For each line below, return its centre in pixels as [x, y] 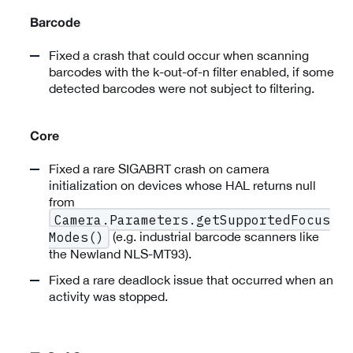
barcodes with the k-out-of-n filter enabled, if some [191, 72]
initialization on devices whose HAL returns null [182, 186]
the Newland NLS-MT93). [120, 254]
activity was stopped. [108, 297]
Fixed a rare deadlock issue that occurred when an [191, 280]
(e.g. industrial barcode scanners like [214, 236]
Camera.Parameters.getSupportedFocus [192, 219]
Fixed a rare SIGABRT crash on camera [159, 169]
